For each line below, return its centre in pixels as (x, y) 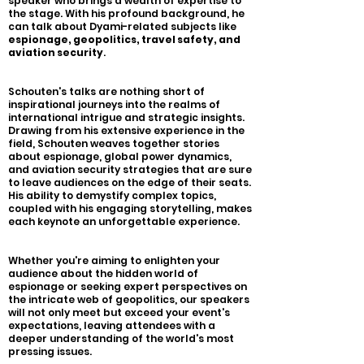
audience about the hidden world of (103, 273)
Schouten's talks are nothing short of (106, 91)
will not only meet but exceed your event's (119, 312)
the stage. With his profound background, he (126, 13)
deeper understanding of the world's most (121, 338)
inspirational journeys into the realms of (114, 104)
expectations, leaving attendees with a (112, 325)
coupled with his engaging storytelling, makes (130, 208)
